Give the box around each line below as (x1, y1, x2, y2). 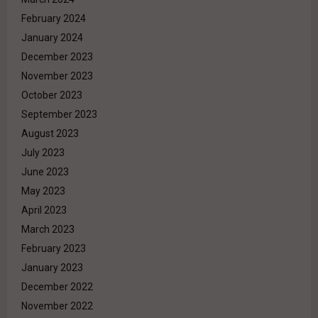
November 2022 (21, 300, 93, 312)
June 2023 (21, 165, 69, 177)
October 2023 (21, 89, 82, 101)
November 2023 (21, 70, 93, 82)
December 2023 (21, 50, 93, 62)
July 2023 (21, 146, 65, 158)
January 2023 (21, 261, 83, 273)
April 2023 (21, 204, 67, 216)
